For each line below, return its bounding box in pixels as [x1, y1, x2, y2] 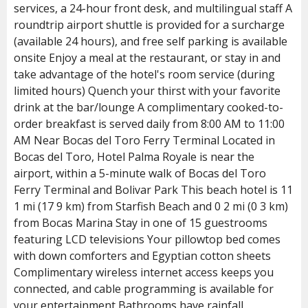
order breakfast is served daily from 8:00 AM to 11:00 [14, 115, 285, 131]
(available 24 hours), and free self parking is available [14, 33, 287, 49]
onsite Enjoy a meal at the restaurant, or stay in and [14, 49, 280, 65]
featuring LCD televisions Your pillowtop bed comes [14, 231, 280, 247]
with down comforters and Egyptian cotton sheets [14, 247, 271, 263]
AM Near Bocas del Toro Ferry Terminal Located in [14, 132, 275, 148]
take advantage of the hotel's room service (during [14, 66, 275, 82]
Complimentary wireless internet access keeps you [14, 264, 274, 280]
